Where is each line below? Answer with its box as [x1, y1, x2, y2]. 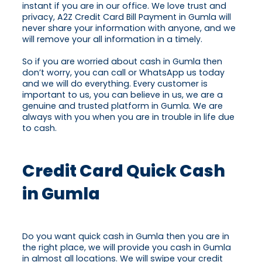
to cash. [22, 122, 57, 135]
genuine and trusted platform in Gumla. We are [22, 100, 223, 112]
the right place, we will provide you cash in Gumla [22, 242, 231, 254]
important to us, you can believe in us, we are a [22, 89, 223, 101]
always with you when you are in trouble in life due [22, 111, 235, 123]
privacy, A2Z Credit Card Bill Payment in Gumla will [22, 11, 231, 23]
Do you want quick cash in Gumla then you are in [22, 230, 229, 243]
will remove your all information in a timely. [22, 33, 202, 46]
